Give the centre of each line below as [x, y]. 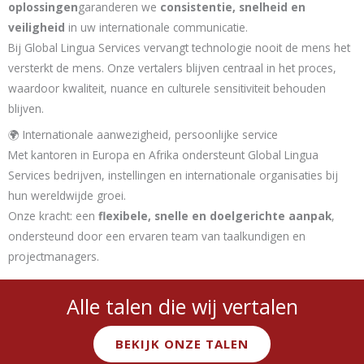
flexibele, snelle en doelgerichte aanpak [215, 215]
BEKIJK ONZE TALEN [182, 344]
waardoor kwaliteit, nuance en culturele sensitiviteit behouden [167, 88]
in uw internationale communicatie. [156, 27]
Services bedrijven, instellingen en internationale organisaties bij [173, 175]
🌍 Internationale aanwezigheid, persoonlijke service [143, 134]
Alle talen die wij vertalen [182, 307]
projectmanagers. [54, 256]
